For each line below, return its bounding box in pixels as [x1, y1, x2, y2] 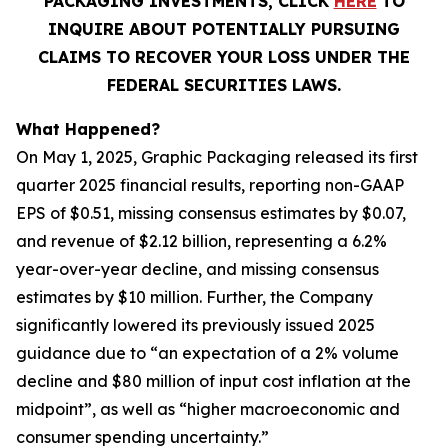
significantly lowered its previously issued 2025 [16, 315, 375, 335]
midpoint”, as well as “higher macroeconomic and [16, 399, 400, 419]
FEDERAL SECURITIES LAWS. [107, 75, 341, 95]
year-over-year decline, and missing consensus [16, 259, 379, 279]
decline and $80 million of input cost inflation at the [16, 371, 411, 391]
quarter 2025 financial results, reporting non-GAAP [16, 175, 404, 195]
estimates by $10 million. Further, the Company [16, 287, 373, 307]
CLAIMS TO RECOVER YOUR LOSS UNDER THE [38, 47, 410, 67]
